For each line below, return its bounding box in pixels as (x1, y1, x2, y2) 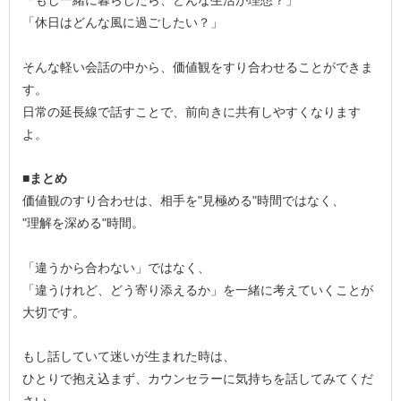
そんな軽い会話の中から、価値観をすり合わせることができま (22, 59, 374, 74)
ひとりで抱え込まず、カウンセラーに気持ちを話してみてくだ (22, 371, 374, 387)
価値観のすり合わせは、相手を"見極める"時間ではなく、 (22, 193, 346, 209)
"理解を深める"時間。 (22, 216, 145, 231)
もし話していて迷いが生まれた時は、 (22, 349, 236, 364)
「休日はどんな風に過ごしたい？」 (22, 15, 224, 30)
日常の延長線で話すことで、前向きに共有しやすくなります (22, 104, 362, 119)
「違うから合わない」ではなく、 (22, 260, 211, 275)
